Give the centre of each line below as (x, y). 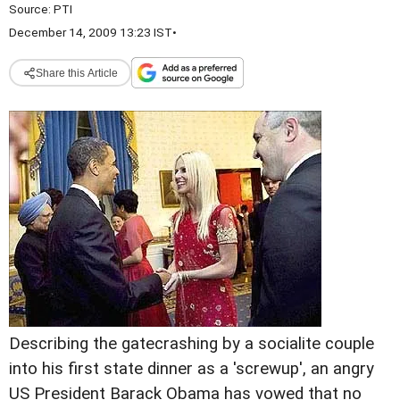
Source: (31, 9)
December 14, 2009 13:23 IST (91, 32)
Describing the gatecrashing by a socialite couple (192, 344)
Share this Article (76, 73)
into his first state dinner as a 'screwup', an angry (192, 369)
